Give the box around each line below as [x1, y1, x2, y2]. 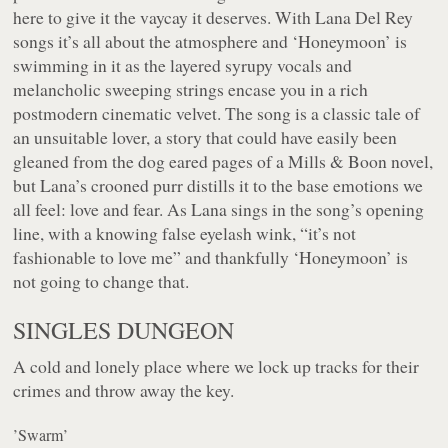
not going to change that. [13, 269, 190, 294]
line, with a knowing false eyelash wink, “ [13, 221, 309, 246]
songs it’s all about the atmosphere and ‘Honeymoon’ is [13, 29, 408, 54]
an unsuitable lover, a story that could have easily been [13, 125, 398, 150]
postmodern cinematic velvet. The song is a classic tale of [13, 101, 421, 126]
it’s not [308, 221, 357, 246]
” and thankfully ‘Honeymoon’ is [173, 245, 409, 270]
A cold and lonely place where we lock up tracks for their [13, 354, 420, 379]
